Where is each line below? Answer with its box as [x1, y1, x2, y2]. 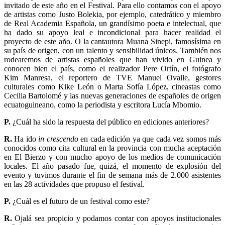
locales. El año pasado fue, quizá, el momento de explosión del [4, 161, 221, 170]
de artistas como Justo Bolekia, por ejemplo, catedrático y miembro [4, 10, 221, 19]
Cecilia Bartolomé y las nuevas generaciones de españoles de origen [4, 91, 221, 100]
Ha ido [12, 134, 39, 143]
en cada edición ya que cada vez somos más [78, 134, 221, 143]
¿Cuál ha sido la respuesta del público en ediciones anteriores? [11, 117, 209, 126]
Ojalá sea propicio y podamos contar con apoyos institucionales [12, 213, 221, 222]
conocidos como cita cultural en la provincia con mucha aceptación [4, 143, 221, 152]
